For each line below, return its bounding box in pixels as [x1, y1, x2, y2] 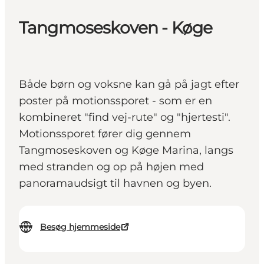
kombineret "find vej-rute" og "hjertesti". [19, 111, 230, 124]
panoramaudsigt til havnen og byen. [19, 177, 212, 190]
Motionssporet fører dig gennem [19, 127, 191, 141]
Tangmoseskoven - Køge [19, 18, 213, 38]
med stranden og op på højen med [19, 160, 204, 174]
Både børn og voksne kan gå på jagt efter [19, 78, 239, 91]
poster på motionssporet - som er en [19, 94, 212, 108]
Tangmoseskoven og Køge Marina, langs [19, 144, 233, 157]
